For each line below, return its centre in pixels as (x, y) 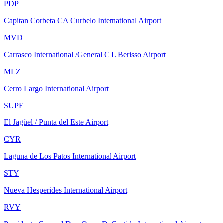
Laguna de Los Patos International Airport (70, 156)
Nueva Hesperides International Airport (66, 190)
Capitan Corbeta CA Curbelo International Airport (83, 20)
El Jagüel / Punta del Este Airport (56, 122)
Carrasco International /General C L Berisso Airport (85, 54)
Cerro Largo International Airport (56, 88)
